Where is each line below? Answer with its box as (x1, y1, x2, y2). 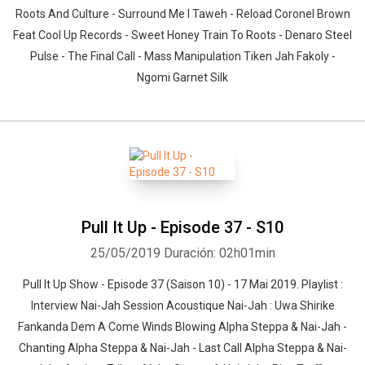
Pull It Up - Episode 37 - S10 (81, 218, 284, 237)
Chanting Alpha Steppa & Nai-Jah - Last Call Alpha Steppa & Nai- (18, 341, 347, 354)
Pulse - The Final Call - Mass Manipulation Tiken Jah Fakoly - (29, 50, 336, 63)
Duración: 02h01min (163, 245, 275, 261)
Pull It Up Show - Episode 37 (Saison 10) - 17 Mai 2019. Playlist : (22, 278, 343, 291)
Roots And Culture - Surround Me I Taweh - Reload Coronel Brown (15, 7, 350, 20)
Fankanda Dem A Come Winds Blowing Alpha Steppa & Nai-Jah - (18, 320, 347, 333)
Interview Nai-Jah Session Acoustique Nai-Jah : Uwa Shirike (30, 299, 335, 312)
